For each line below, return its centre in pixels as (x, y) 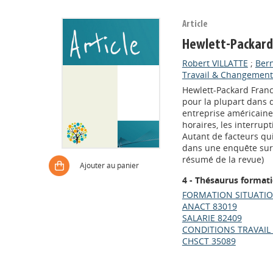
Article (195, 24)
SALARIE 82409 (212, 218)
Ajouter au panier (109, 165)
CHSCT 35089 (209, 241)
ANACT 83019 (209, 206)
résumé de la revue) (223, 159)
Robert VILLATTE (215, 63)
